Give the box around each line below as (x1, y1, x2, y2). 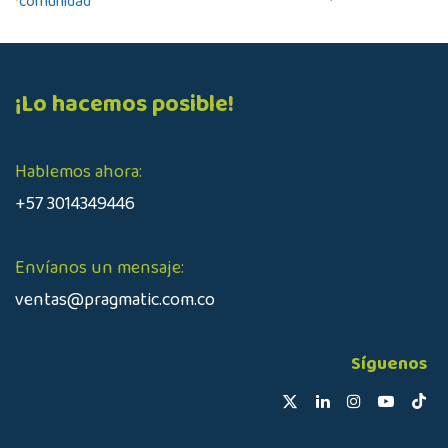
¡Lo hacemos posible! (15, 85, 234, 123)
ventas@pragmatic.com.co (15, 285, 215, 314)
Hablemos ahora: (15, 157, 142, 186)
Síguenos (350, 349, 427, 378)
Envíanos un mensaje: (15, 253, 184, 282)
